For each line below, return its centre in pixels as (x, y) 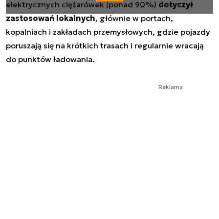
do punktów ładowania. (50, 59)
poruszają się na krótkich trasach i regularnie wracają (105, 45)
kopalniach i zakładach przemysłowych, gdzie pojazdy (108, 32)
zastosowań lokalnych (51, 18)
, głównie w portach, (134, 18)
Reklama (171, 87)
